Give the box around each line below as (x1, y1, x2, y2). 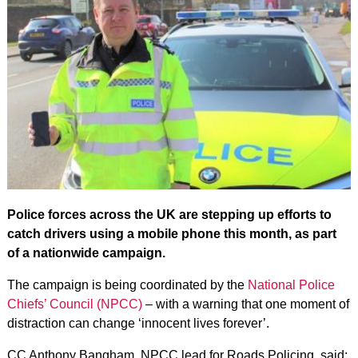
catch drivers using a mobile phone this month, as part (6, 226, 336, 241)
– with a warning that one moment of (141, 296, 349, 311)
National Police (247, 277, 335, 292)
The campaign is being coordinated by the (6, 277, 248, 292)
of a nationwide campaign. (6, 245, 165, 260)
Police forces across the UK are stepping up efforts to (6, 207, 332, 221)
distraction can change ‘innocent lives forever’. (6, 316, 269, 330)
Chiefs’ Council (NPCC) (6, 296, 142, 311)
